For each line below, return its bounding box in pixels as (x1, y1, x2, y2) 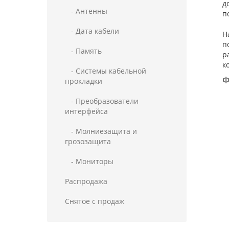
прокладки (65, 76, 102, 86)
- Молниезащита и (65, 126, 137, 136)
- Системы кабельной (65, 66, 146, 76)
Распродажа (65, 176, 107, 186)
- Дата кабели (65, 26, 119, 36)
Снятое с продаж (65, 196, 124, 206)
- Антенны (65, 6, 107, 16)
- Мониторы (65, 156, 113, 166)
